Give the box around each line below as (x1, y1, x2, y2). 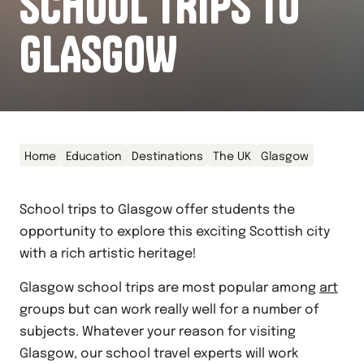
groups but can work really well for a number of (19, 303, 318, 317)
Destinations (132, 151, 203, 162)
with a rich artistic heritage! (19, 247, 197, 261)
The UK (213, 151, 251, 162)
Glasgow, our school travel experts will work (19, 347, 298, 361)
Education (66, 151, 122, 162)
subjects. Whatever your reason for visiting (19, 325, 296, 339)
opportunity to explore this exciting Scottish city (19, 225, 330, 239)
